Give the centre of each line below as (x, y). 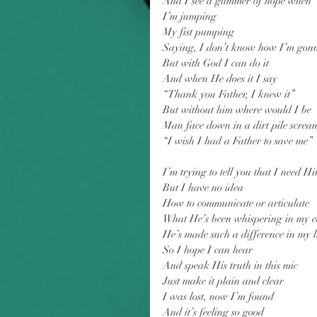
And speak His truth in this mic (230, 265)
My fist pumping (198, 32)
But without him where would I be (237, 110)
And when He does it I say (220, 79)
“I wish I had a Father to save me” (238, 141)
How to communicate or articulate (236, 203)
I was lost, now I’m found (218, 296)
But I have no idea (203, 188)
